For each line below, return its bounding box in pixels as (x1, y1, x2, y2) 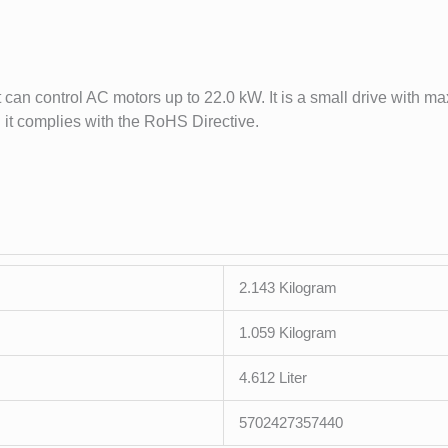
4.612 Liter (239, 369, 307, 387)
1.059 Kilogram (239, 324, 337, 342)
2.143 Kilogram (239, 279, 337, 297)
